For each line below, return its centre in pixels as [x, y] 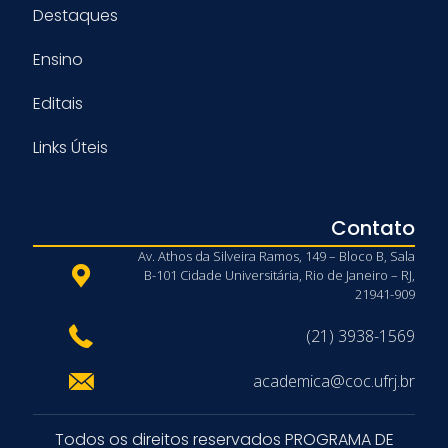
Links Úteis [70, 147]
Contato [373, 227]
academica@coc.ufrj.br [334, 381]
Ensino [58, 59]
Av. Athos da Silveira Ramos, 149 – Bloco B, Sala [276, 256]
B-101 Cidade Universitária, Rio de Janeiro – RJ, [279, 275]
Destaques [75, 15]
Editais [58, 103]
